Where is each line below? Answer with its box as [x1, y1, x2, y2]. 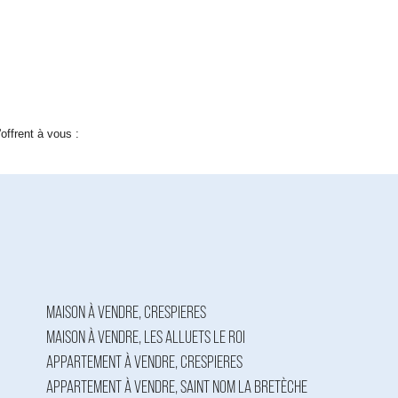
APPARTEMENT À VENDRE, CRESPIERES [45, 354, 243, 371]
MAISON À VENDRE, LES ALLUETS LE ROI [45, 329, 245, 346]
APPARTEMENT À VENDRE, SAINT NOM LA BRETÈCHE [45, 378, 307, 396]
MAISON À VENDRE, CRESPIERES [45, 304, 206, 322]
